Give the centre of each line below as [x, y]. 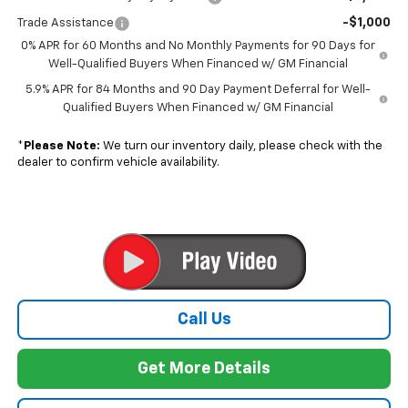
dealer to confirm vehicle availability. [118, 163]
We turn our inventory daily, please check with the [241, 147]
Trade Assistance [65, 24]
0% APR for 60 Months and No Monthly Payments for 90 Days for [199, 46]
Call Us [204, 320]
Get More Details [204, 369]
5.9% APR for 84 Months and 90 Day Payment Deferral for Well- [198, 90]
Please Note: [61, 147]
